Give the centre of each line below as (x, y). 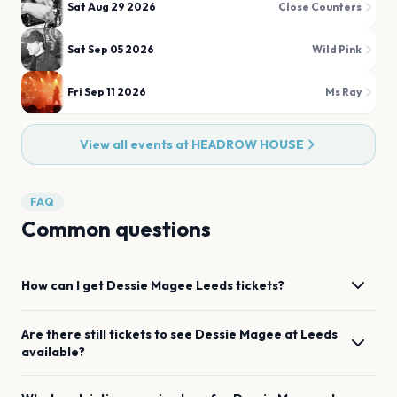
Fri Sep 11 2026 (107, 92)
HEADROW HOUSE (247, 144)
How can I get (64, 285)
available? (53, 352)
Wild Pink (337, 49)
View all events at (135, 144)
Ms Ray (343, 92)
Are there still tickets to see (108, 334)
